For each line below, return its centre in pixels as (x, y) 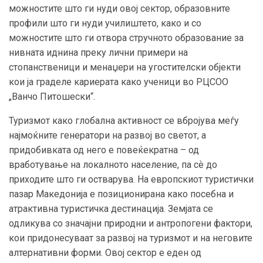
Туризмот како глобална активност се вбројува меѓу (124, 120)
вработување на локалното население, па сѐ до (113, 164)
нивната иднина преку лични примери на (98, 52)
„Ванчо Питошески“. (52, 96)
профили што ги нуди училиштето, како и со (105, 23)
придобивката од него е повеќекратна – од (104, 150)
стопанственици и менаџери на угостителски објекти (125, 67)
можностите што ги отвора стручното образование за (126, 38)
